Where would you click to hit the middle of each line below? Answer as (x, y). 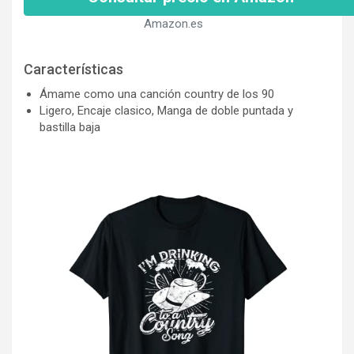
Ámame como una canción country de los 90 (157, 94)
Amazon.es (173, 23)
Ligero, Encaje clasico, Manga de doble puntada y (166, 110)
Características (73, 69)
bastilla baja (70, 127)
